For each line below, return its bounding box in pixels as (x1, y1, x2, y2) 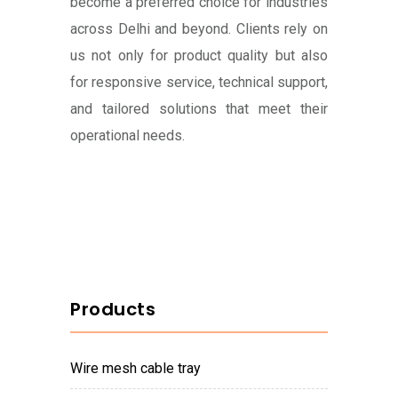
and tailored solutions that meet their (70, 100, 328, 118)
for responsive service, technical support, (70, 74, 328, 92)
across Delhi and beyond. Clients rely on (70, 20, 328, 38)
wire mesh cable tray (83, 360, 201, 378)
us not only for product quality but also (70, 47, 328, 65)
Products (70, 297, 155, 322)
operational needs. (70, 127, 185, 145)
